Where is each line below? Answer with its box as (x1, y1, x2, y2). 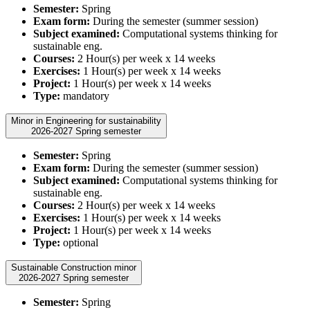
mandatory (60, 89, 109, 102)
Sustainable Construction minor (11, 262, 136, 273)
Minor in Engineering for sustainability (11, 115, 161, 126)
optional (60, 236, 98, 248)
